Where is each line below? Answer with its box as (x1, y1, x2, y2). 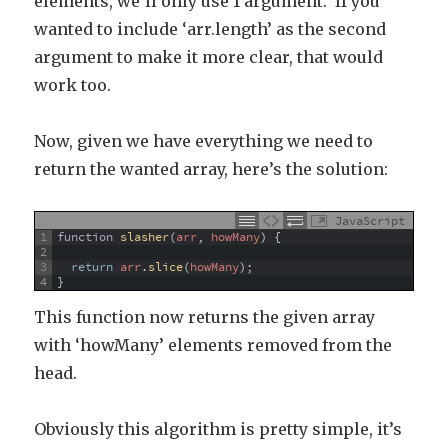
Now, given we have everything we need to (34, 131, 374, 151)
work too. (34, 75, 112, 95)
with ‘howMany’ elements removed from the (34, 335, 393, 355)
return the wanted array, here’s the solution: (34, 159, 389, 179)
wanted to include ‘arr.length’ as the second (34, 19, 387, 39)
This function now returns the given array (34, 307, 376, 327)
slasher (120, 228, 170, 246)
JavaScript (334, 212, 405, 230)
